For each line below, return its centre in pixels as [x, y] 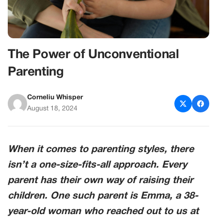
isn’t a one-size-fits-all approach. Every [97, 165]
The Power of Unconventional [93, 55]
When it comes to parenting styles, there [101, 150]
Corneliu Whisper [55, 98]
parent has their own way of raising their [101, 181]
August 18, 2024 [52, 109]
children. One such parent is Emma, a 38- [103, 196]
